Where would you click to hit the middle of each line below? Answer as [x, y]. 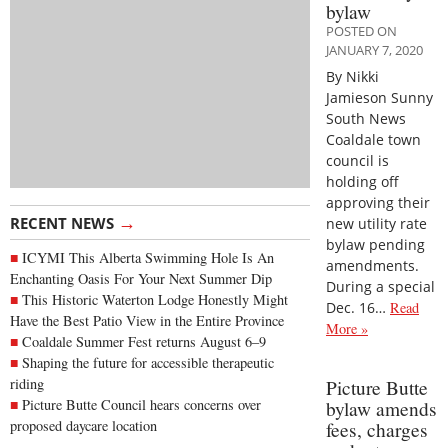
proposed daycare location [83, 426]
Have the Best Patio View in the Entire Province [147, 321]
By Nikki [352, 76]
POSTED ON [361, 30]
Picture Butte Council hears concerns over [141, 405]
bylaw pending [375, 244]
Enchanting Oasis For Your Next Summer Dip [141, 279]
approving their [378, 202]
